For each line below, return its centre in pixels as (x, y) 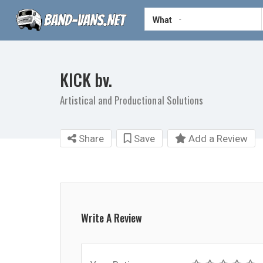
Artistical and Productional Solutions (131, 100)
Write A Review (112, 218)
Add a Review (217, 139)
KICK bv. (86, 80)
